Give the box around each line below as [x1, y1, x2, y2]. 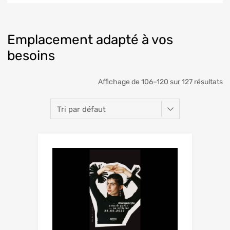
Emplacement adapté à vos [7, 31, 173, 47]
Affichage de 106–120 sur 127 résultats [98, 77, 223, 86]
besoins [7, 47, 55, 63]
